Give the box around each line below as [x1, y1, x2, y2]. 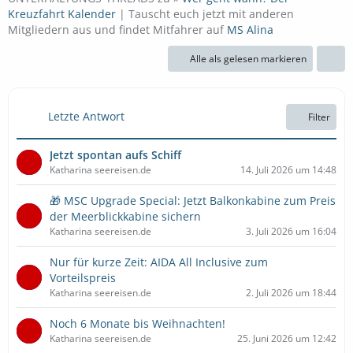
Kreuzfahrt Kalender [8, 6, 116, 21]
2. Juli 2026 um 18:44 [246, 286, 336, 299]
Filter [308, 110, 330, 124]
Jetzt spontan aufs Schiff [50, 147, 181, 162]
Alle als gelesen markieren [190, 52, 307, 65]
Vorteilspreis [50, 270, 116, 285]
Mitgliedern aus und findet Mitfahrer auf [8, 22, 227, 37]
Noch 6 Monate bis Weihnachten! [50, 316, 225, 331]
